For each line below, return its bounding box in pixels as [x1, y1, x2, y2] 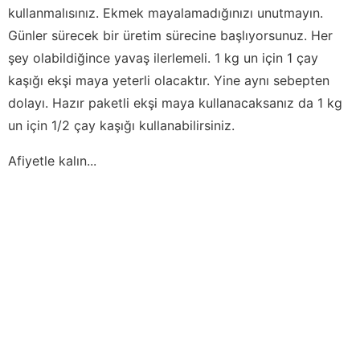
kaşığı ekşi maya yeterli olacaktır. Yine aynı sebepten [8, 72, 329, 88]
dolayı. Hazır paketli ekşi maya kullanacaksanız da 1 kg [8, 94, 342, 111]
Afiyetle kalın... [8, 152, 96, 169]
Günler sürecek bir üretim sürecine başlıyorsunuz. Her [8, 27, 333, 43]
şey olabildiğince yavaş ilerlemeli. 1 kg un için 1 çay [8, 49, 318, 66]
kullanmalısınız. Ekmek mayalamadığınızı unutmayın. [8, 4, 323, 21]
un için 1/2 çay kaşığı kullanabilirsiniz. [8, 117, 235, 133]
